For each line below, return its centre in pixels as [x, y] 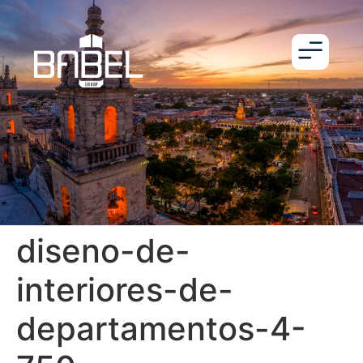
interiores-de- [125, 290]
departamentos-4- [161, 329]
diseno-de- [103, 251]
